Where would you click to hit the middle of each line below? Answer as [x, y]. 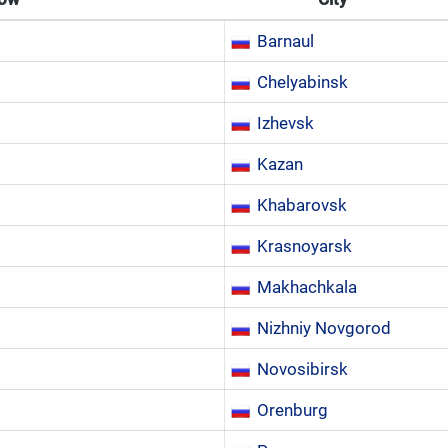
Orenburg [292, 410]
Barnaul [285, 41]
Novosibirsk [302, 369]
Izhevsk [285, 123]
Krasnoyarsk [304, 246]
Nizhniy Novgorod [324, 328]
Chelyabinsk [302, 82]
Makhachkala [307, 287]
